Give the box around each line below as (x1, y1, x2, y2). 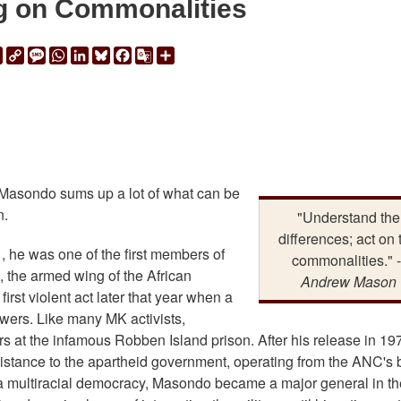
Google (152, 43, 200, 64)
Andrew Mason (300, 271, 397, 293)
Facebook (131, 43, 194, 64)
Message (45, 43, 104, 64)
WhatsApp (66, 43, 133, 64)
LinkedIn (88, 43, 143, 64)
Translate (152, 64, 212, 86)
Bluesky (109, 43, 161, 64)
